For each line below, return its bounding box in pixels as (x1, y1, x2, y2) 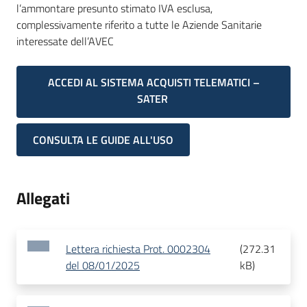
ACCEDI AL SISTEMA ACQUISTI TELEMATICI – (47, 74, 260, 90)
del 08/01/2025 (66, 257, 140, 274)
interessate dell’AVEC (16, 33, 114, 49)
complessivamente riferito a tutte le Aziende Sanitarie (16, 16, 262, 33)
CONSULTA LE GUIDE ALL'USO (33, 132, 173, 149)
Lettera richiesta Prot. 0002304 (66, 241, 210, 258)
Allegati (16, 186, 70, 211)
